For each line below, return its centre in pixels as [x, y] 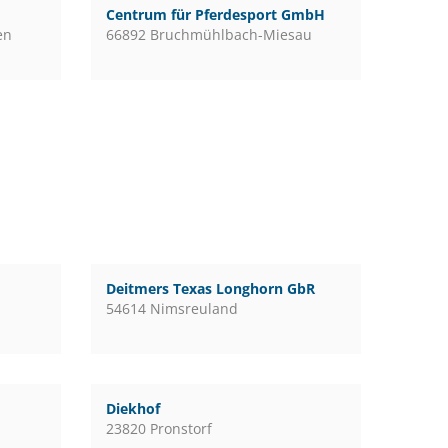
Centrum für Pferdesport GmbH [215, 14]
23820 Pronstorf [158, 428]
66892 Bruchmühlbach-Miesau [208, 34]
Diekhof [132, 408]
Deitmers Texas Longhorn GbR [210, 288]
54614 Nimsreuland [171, 308]
